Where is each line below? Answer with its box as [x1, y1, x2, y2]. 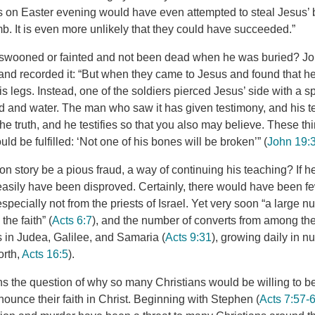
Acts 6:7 [52, 214, 93, 227]
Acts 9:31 [165, 231, 212, 244]
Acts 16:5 [22, 248, 69, 261]
